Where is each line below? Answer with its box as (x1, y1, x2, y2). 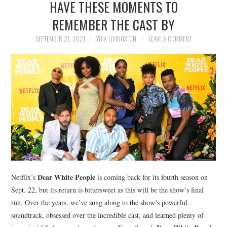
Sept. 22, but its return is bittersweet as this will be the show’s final (11, 185, 204, 195)
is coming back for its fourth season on (95, 172, 208, 182)
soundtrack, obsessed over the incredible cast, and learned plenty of (11, 210, 204, 220)
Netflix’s (11, 172, 38, 182)
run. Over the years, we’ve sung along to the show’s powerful (11, 198, 188, 208)
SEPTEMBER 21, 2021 (35, 34, 85, 44)
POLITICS (21, 24, 55, 37)
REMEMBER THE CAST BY (52, 15, 175, 34)
